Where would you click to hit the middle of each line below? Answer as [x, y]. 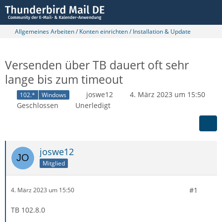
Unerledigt [93, 105]
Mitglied [54, 163]
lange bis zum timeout [64, 79]
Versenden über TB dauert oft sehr [97, 65]
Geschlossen [38, 105]
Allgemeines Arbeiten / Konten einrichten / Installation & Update [103, 31]
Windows [54, 95]
